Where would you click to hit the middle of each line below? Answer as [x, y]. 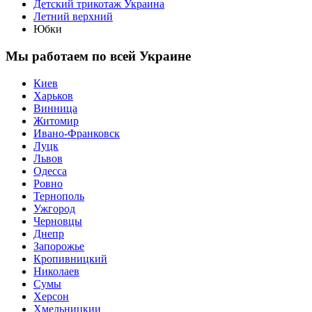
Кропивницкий [70, 258]
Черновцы [58, 221]
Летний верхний [73, 17]
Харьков [53, 95]
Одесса [50, 171]
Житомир [56, 120]
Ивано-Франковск [77, 133]
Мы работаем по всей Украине [98, 56]
